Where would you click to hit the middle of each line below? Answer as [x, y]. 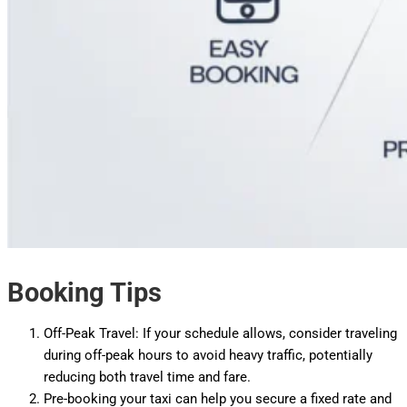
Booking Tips [84, 292]
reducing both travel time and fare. [147, 377]
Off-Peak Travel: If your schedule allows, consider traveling [220, 333]
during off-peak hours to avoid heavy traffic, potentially [208, 355]
